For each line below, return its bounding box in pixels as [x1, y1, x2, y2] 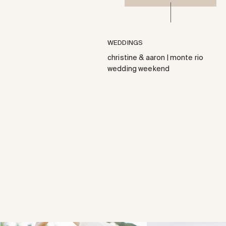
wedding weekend [107, 65, 170, 73]
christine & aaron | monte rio [107, 53, 204, 62]
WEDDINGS [107, 39, 143, 46]
